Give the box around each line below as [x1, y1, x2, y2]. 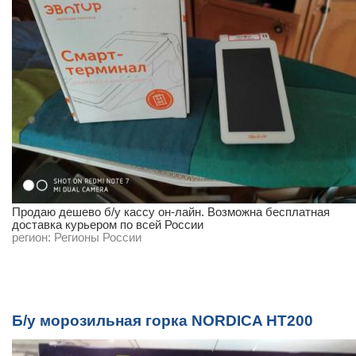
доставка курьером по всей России [12, 219, 203, 231]
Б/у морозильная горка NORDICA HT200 [12, 312, 313, 329]
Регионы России [54, 231, 141, 244]
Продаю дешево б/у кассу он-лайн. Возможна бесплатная [12, 206, 330, 219]
